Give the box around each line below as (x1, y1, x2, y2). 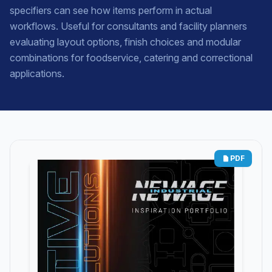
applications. (10, 67, 64, 80)
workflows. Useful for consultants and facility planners (10, 20, 247, 32)
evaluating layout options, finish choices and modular (10, 36, 241, 48)
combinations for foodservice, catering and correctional (10, 52, 253, 64)
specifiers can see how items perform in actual (10, 4, 212, 16)
